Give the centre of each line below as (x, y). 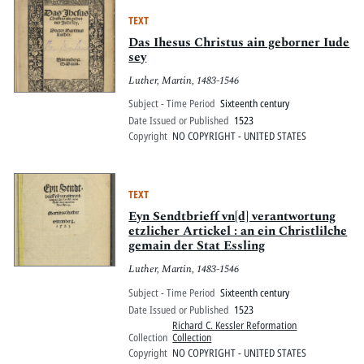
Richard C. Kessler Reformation (235, 325)
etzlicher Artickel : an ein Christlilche (238, 232)
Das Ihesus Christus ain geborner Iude (239, 43)
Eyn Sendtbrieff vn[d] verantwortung (232, 217)
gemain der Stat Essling (197, 246)
